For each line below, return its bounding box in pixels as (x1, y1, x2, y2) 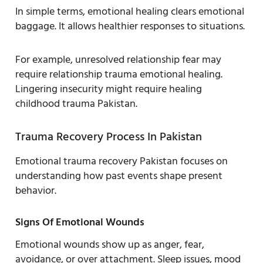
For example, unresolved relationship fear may (15, 50, 221, 68)
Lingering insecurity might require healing (15, 80, 202, 97)
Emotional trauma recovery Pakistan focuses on (15, 152, 228, 170)
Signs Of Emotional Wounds (15, 213, 144, 231)
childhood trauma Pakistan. (15, 95, 137, 112)
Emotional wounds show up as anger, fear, (15, 235, 204, 253)
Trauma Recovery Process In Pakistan (15, 127, 202, 146)
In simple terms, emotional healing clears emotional (15, 2, 244, 20)
